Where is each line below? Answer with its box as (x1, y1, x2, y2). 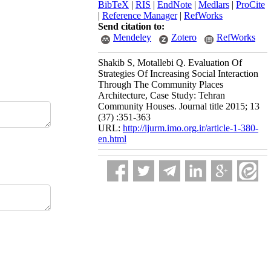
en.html (98, 134, 126, 144)
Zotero (171, 32, 197, 42)
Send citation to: (98, 21, 165, 31)
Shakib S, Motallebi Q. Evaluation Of (98, 57, 242, 68)
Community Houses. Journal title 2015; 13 (98, 101, 260, 111)
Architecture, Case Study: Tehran (98, 90, 225, 100)
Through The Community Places (98, 79, 223, 90)
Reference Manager (102, 10, 177, 21)
